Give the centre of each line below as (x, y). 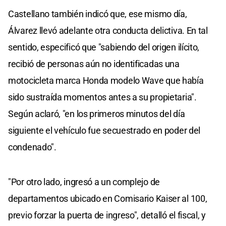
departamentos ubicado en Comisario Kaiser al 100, (108, 198)
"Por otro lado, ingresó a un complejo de (84, 182)
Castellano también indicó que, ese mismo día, (98, 14)
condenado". (32, 147)
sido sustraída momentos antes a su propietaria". (102, 97)
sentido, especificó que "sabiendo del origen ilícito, (104, 47)
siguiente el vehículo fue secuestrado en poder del (104, 130)
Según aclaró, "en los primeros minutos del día (97, 114)
